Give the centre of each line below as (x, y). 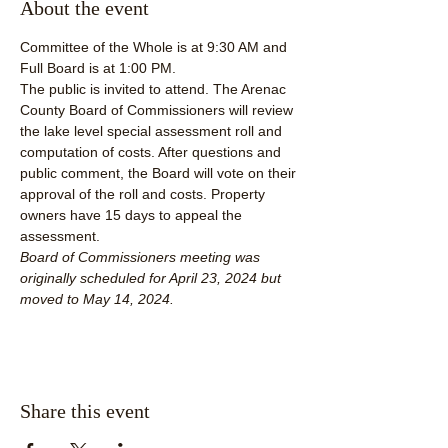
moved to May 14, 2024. (101, 299)
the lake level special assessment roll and (153, 131)
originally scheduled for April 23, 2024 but (152, 278)
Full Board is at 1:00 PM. (98, 68)
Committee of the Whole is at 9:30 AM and (155, 47)
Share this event (85, 411)
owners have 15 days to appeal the (133, 215)
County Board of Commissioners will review (158, 110)
